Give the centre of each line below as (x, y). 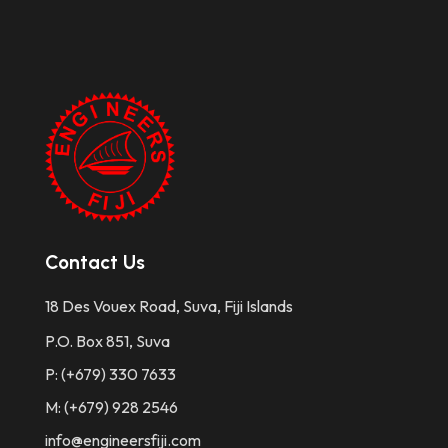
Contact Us (95, 263)
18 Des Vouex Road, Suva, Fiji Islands (169, 306)
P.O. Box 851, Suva (107, 341)
